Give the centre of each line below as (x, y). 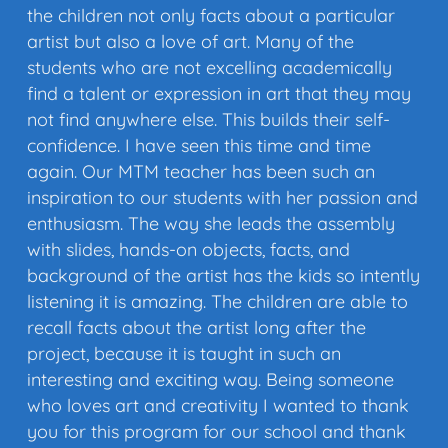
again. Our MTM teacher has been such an (201, 172)
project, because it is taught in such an (184, 354)
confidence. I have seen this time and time (199, 146)
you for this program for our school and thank (216, 432)
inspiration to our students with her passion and (222, 198)
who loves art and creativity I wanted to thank (218, 406)
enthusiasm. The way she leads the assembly (211, 224)
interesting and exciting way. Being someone (210, 380)
